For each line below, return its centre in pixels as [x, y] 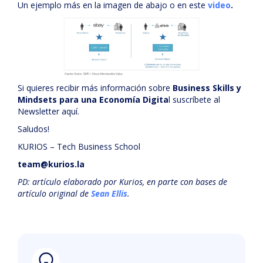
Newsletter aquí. [48, 111]
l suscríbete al [194, 100]
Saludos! [33, 129]
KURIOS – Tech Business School [79, 146]
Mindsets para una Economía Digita [93, 100]
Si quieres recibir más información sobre [95, 88]
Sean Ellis [109, 193]
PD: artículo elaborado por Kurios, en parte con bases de [122, 182]
